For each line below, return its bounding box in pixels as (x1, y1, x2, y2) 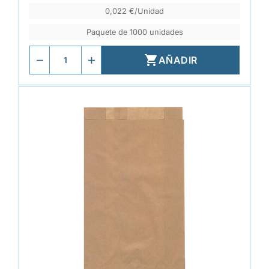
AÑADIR (158, 54, 198, 66)
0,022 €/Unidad (105, 7, 164, 16)
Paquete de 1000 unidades (86, 28, 183, 37)
